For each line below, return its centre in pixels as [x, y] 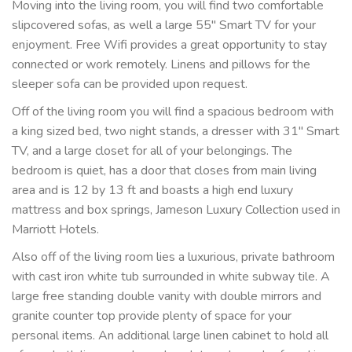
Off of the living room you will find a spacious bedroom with [173, 112]
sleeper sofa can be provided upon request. [130, 84]
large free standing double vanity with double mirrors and [167, 297]
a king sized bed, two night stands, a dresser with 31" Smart [176, 132]
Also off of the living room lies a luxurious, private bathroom [173, 257]
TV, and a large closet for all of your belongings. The [152, 151]
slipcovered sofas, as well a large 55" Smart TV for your [164, 26]
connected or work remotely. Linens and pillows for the [161, 65]
